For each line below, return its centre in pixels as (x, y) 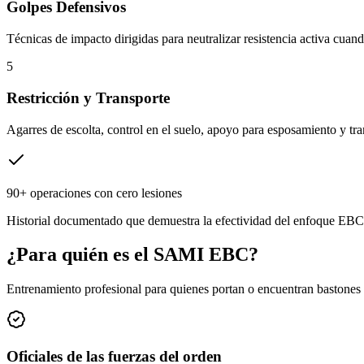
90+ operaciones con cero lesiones (94, 193)
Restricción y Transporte (88, 97)
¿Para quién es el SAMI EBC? (132, 255)
